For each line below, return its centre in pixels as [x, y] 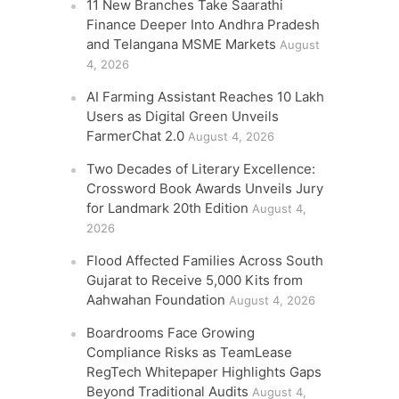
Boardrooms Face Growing [171, 333]
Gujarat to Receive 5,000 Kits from [195, 280]
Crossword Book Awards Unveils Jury [205, 188]
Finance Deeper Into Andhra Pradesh [204, 24]
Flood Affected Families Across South [205, 261]
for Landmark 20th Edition [168, 208]
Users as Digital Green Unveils [183, 116]
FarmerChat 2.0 [136, 136]
